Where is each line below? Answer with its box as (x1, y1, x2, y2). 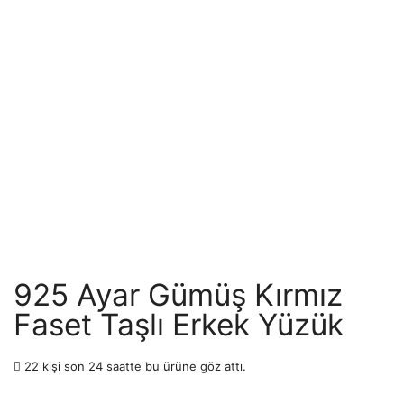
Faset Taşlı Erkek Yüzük (14, 307, 344, 344)
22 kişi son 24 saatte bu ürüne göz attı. (21, 359, 246, 374)
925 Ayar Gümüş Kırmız (14, 277, 343, 314)
